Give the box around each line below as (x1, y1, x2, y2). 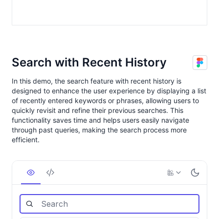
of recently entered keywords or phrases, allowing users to (12, 96, 199, 105)
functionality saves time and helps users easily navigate (12, 116, 189, 125)
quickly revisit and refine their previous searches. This (12, 106, 183, 115)
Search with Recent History (12, 55, 167, 70)
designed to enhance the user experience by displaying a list (12, 87, 206, 95)
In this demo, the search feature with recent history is (12, 77, 181, 86)
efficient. (12, 135, 40, 144)
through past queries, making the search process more (12, 126, 187, 134)
